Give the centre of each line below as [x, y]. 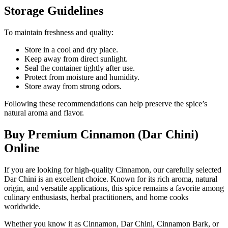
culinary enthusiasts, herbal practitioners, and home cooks [96, 197]
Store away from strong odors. [73, 86]
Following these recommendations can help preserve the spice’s [106, 103]
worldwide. [22, 206]
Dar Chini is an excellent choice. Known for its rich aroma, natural [111, 179]
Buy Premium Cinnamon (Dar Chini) [101, 134]
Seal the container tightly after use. [80, 68]
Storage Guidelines [54, 10]
